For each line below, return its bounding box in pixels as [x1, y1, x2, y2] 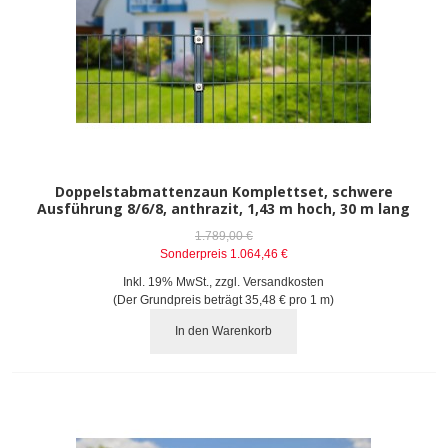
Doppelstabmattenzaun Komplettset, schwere [54, 181, 393, 201]
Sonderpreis [159, 246, 227, 261]
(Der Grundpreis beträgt [113, 292, 246, 307]
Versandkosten [243, 274, 325, 289]
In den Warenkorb [175, 324, 273, 339]
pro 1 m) [286, 292, 335, 307]
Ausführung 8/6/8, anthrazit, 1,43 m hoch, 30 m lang [37, 198, 411, 218]
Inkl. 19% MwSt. [123, 274, 210, 289]
